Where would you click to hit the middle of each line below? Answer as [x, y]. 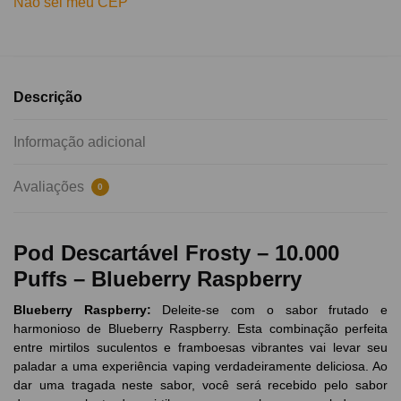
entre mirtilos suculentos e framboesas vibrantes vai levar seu [200, 347]
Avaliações [51, 186]
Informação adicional [80, 141]
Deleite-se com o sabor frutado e [275, 309]
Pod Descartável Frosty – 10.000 [176, 252]
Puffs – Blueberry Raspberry [158, 278]
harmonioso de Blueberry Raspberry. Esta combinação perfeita [200, 328]
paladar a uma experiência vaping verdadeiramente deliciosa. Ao [200, 366]
